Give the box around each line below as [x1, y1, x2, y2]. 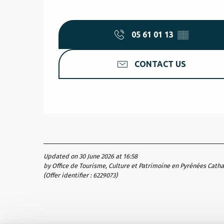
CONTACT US [134, 59, 186, 69]
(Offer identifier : [43, 171, 93, 179]
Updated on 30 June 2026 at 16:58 [43, 152, 137, 160]
